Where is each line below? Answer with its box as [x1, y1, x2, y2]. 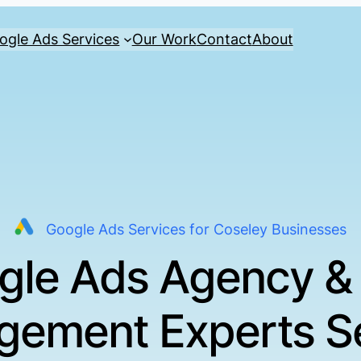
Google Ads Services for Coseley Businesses [46, 221, 346, 238]
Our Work [131, 30, 197, 48]
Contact [196, 30, 252, 48]
